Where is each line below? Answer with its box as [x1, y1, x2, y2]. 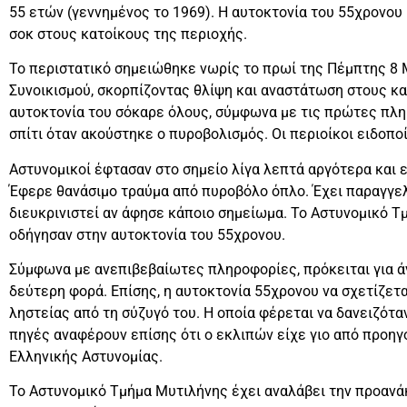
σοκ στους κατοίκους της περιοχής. [9, 25, 247, 43]
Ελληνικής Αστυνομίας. [9, 348, 163, 365]
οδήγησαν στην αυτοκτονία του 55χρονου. [9, 225, 285, 243]
